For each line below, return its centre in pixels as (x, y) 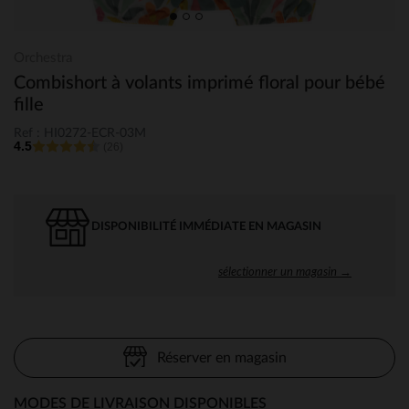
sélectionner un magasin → (285, 271)
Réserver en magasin (221, 357)
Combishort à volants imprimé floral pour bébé (199, 83)
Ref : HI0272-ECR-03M (80, 133)
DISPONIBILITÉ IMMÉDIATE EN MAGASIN (206, 226)
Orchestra (43, 58)
